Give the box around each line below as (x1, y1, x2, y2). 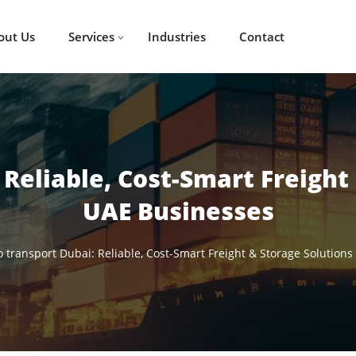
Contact (238, 29, 284, 44)
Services (68, 29, 114, 44)
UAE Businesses (82, 194, 274, 227)
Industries (147, 29, 206, 44)
